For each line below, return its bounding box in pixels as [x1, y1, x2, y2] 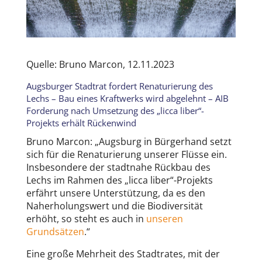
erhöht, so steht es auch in [26, 212, 146, 226]
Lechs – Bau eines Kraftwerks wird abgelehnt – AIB [26, 92, 229, 105]
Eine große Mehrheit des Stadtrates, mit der [26, 247, 220, 261]
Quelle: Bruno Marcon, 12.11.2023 [26, 58, 174, 71]
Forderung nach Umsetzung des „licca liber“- [26, 105, 204, 117]
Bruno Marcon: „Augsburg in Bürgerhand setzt [26, 135, 232, 149]
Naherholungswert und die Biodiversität [26, 199, 203, 213]
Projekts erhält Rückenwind [26, 117, 136, 129]
